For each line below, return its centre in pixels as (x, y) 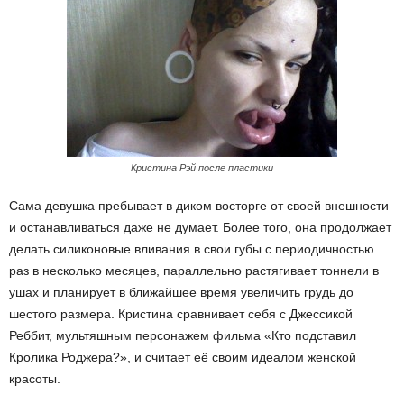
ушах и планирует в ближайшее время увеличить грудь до (181, 292)
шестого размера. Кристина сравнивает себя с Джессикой (181, 314)
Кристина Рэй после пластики (202, 168)
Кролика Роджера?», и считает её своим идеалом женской (183, 357)
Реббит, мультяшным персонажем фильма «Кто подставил (183, 335)
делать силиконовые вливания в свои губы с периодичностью (192, 249)
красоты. (35, 379)
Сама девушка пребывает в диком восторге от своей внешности (199, 206)
